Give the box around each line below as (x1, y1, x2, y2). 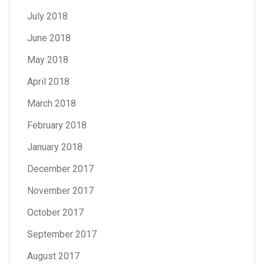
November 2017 (27, 184, 94, 196)
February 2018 (27, 119, 87, 131)
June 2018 (27, 32, 71, 44)
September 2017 (27, 228, 97, 240)
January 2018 (27, 141, 82, 153)
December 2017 (27, 163, 94, 174)
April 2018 (27, 75, 70, 87)
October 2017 (27, 206, 84, 218)
